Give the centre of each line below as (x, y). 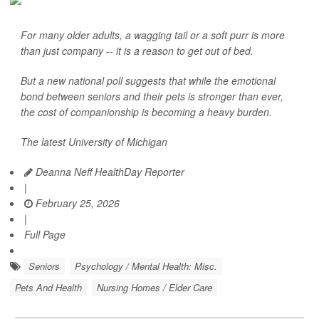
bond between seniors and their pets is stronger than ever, (152, 96)
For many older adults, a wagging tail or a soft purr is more (153, 35)
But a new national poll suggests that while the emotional (148, 80)
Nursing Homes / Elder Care (155, 287)
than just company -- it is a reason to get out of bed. (137, 51)
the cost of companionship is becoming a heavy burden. (146, 112)
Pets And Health (48, 287)
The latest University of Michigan (94, 142)
